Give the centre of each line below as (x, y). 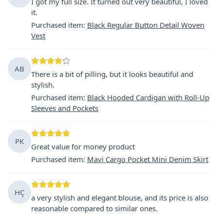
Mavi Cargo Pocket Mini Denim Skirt (148, 159)
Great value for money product (83, 146)
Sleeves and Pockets (65, 108)
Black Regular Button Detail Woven (146, 25)
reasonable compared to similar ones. (94, 208)
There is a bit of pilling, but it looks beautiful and (112, 74)
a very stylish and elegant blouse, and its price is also (120, 197)
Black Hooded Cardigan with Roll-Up (148, 97)
